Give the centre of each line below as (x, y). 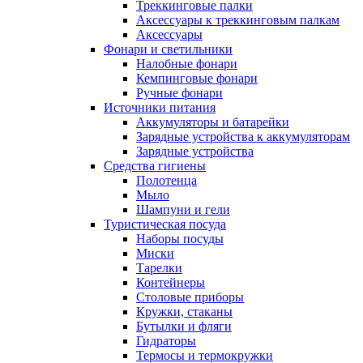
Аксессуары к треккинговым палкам (238, 19)
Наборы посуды (180, 238)
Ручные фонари (179, 92)
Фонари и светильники (168, 49)
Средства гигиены (155, 165)
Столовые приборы (190, 297)
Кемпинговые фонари (197, 78)
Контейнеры (171, 282)
